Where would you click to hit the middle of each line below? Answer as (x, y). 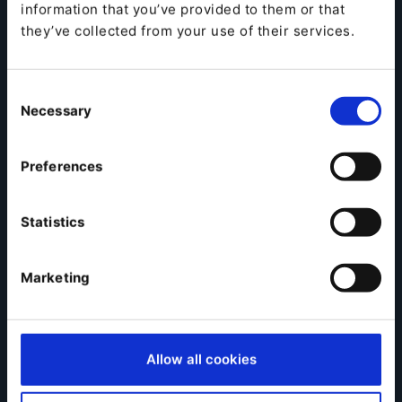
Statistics (52, 222)
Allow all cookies (201, 359)
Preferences (62, 166)
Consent (34, 92)
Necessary (56, 110)
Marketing (55, 277)
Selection (37, 114)
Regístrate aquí (130, 46)
